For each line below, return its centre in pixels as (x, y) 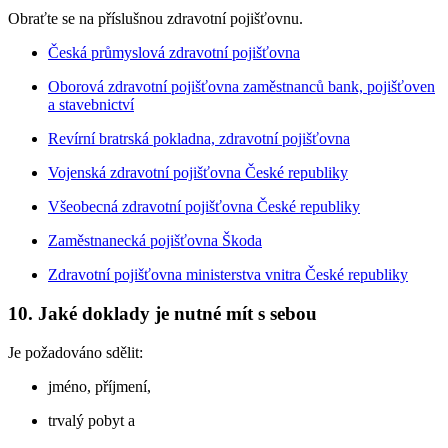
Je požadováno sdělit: (75, 352)
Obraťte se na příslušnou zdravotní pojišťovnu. (155, 19)
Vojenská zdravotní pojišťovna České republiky (198, 173)
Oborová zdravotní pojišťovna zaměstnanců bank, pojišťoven (241, 87)
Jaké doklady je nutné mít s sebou (177, 313)
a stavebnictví (91, 105)
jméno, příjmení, (99, 386)
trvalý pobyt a (91, 420)
